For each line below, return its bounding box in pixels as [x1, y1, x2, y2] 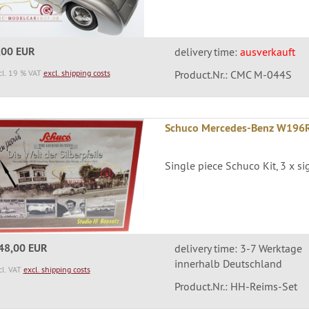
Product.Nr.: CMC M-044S [174, 68, 292, 82]
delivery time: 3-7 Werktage [174, 241, 302, 256]
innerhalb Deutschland [174, 257, 282, 271]
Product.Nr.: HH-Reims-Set [174, 279, 297, 294]
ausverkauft [239, 45, 295, 59]
